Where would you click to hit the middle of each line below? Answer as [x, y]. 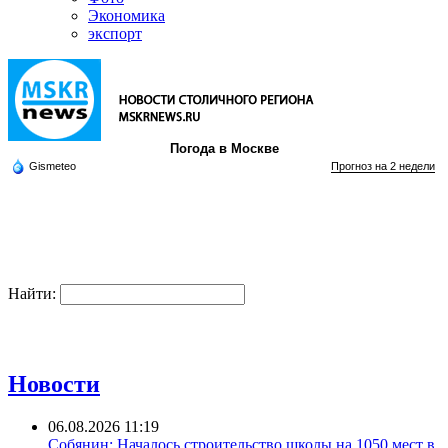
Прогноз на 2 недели [383, 166]
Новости [54, 384]
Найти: [32, 294]
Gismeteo [52, 166]
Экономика [126, 15]
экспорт [115, 33]
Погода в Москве [224, 148]
